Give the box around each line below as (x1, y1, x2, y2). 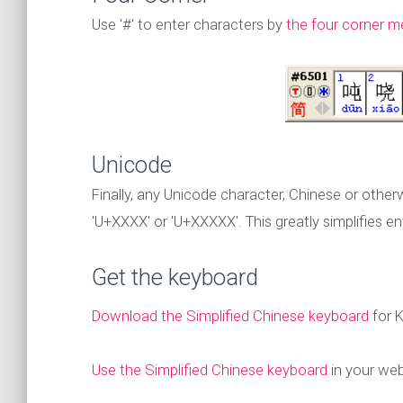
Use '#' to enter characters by (92, 15, 286, 33)
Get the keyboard (92, 264, 258, 291)
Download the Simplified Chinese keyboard (92, 307, 369, 325)
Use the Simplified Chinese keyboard (92, 361, 327, 379)
